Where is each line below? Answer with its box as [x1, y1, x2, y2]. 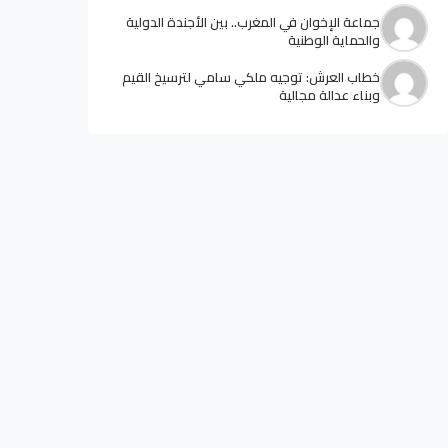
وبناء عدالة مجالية [279, 83, 380, 108]
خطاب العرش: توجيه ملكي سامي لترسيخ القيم [122, 65, 380, 90]
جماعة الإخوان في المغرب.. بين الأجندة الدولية [126, 10, 380, 35]
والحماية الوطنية [288, 28, 380, 53]
